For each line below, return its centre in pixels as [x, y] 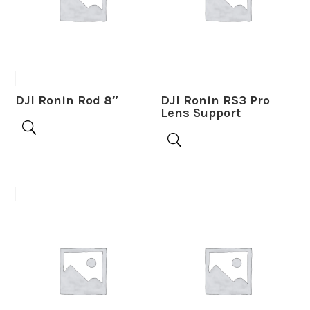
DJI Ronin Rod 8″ [67, 101]
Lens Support [201, 113]
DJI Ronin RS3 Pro [216, 101]
